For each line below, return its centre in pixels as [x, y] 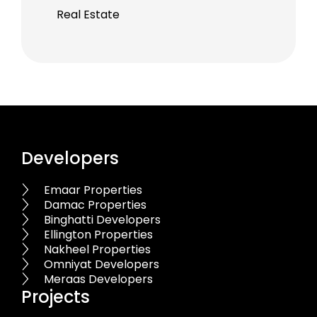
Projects [55, 296]
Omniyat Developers [102, 264]
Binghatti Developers [103, 219]
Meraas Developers [99, 279]
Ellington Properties [99, 234]
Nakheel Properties [98, 249]
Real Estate [88, 14]
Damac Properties [96, 204]
